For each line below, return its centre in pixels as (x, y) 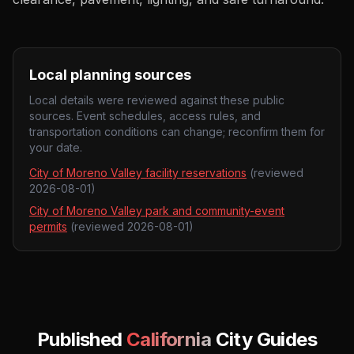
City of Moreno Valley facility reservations (138, 173)
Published (82, 339)
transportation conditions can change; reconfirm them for (177, 132)
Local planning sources (110, 75)
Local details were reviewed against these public (157, 100)
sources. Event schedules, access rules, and (145, 116)
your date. (56, 147)
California (169, 339)
